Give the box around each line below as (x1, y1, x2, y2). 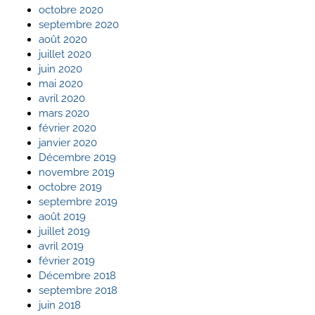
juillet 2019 (39, 224, 90, 238)
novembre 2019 (39, 165, 115, 179)
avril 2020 (39, 91, 85, 105)
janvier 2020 (39, 136, 97, 149)
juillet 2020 (39, 47, 91, 60)
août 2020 (39, 32, 87, 46)
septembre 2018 (39, 283, 117, 297)
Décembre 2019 (39, 150, 116, 164)
